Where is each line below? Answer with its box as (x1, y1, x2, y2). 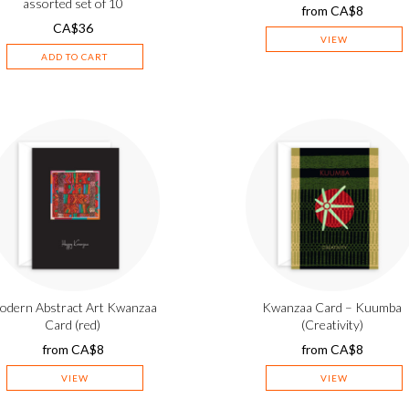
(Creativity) (300, 316, 363, 332)
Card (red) (45, 316, 101, 332)
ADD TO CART (41, 51, 109, 63)
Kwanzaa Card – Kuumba (262, 299, 403, 315)
